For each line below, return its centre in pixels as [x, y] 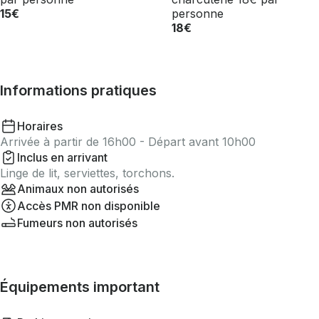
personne [198, 14]
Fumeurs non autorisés [77, 223]
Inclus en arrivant [62, 157]
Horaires [40, 126]
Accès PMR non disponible [89, 206]
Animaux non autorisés [78, 189]
